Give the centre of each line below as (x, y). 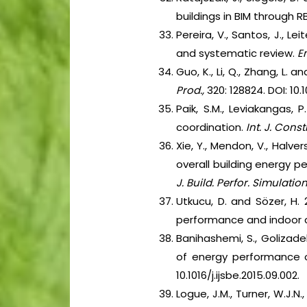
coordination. (211, 127)
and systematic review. (237, 53)
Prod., (191, 90)
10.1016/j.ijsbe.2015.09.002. (238, 275)
